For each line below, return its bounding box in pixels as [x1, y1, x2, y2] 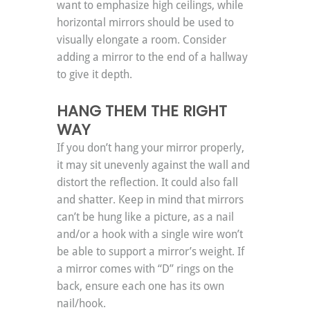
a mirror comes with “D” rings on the [57, 262, 237, 276]
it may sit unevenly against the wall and [57, 158, 253, 172]
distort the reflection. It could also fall [57, 176, 241, 190]
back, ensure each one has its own [57, 280, 227, 293]
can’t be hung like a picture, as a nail [57, 210, 237, 224]
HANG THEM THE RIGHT [57, 100, 231, 122]
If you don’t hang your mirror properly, [57, 141, 247, 155]
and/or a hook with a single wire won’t [57, 228, 246, 241]
